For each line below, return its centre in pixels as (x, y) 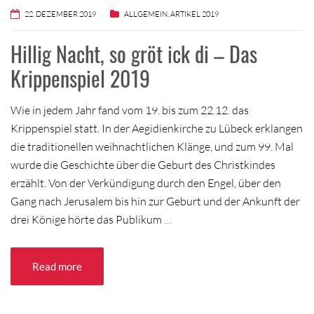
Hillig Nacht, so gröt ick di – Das (134, 53)
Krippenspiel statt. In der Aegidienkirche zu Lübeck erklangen (157, 128)
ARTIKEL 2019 (194, 14)
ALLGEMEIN (146, 14)
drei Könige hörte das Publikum (87, 219)
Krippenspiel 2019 (80, 78)
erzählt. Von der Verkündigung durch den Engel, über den (146, 183)
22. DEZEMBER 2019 (60, 14)
